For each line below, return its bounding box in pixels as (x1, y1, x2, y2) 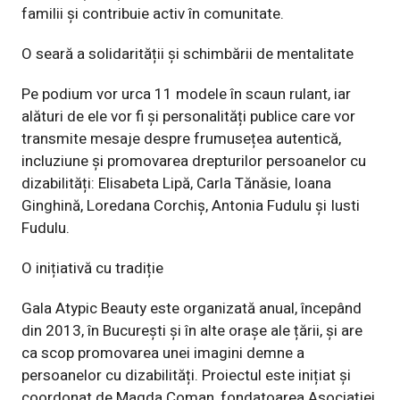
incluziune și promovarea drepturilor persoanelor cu (21, 150, 366, 173)
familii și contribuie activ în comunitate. (21, 3, 284, 26)
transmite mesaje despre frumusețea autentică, (21, 128, 341, 151)
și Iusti (315, 195, 360, 218)
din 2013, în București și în (21, 320, 200, 343)
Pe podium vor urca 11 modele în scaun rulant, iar (21, 83, 351, 106)
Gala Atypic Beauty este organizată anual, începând (21, 297, 362, 321)
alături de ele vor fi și (21, 105, 162, 129)
